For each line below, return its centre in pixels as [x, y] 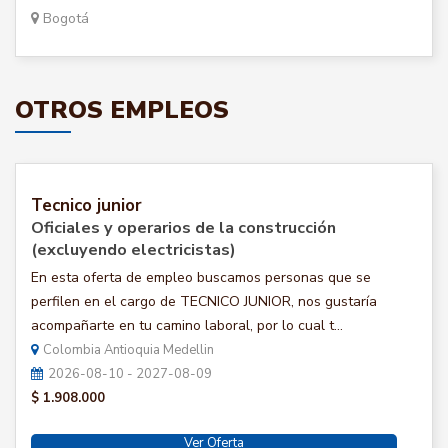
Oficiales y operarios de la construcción [183, 228]
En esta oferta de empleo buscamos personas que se [201, 277]
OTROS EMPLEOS [122, 110]
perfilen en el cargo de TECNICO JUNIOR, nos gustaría [204, 301]
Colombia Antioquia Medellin [128, 350]
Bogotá [64, 18]
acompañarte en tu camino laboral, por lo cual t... [187, 325]
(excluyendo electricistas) [133, 250]
